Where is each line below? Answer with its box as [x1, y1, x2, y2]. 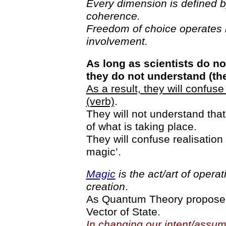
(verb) [86, 95, 115, 107]
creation [86, 181, 125, 192]
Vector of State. [86, 206, 160, 217]
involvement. [86, 35, 148, 47]
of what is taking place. [86, 121, 197, 132]
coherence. [86, 10, 140, 22]
